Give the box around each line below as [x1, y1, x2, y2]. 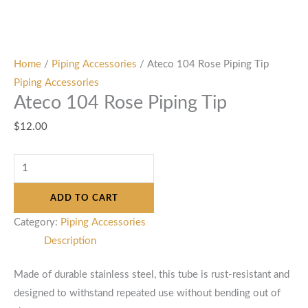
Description [43, 235, 96, 246]
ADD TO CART [49, 193, 118, 202]
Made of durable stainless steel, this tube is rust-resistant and [14, 269, 289, 280]
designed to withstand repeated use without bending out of [14, 287, 280, 298]
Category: [14, 217, 60, 228]
